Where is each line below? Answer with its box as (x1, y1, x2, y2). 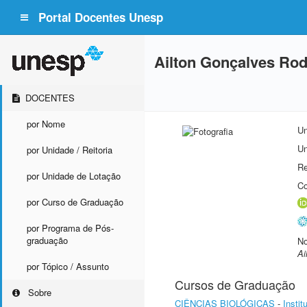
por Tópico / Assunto (27, 260, 109, 273)
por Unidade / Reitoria (27, 143, 112, 156)
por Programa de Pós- (27, 221, 114, 234)
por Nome (27, 117, 65, 130)
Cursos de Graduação (175, 275, 295, 293)
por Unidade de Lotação (27, 169, 121, 182)
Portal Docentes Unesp (38, 9, 163, 25)
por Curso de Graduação (27, 195, 123, 208)
